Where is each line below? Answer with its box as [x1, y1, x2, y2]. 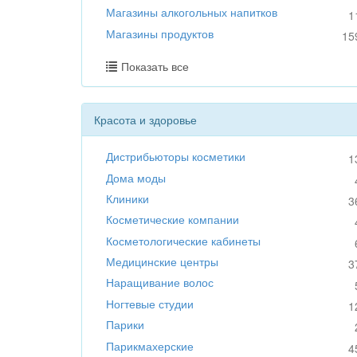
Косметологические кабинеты [106, 232, 261, 249]
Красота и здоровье [94, 112, 197, 128]
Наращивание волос [106, 274, 214, 291]
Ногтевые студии [106, 295, 194, 312]
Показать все [121, 58, 189, 75]
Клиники [106, 190, 149, 206]
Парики [106, 316, 144, 333]
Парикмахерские [106, 337, 194, 354]
